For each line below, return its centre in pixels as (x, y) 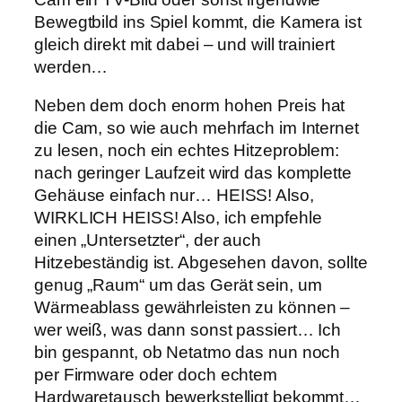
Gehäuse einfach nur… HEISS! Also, (174, 196)
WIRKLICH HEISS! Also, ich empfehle (178, 218)
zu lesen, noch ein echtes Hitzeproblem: (187, 151)
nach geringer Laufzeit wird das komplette (193, 173)
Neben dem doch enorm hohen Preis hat (190, 106)
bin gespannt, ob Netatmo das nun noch (188, 353)
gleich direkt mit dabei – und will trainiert (184, 44)
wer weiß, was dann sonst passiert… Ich (188, 330)
